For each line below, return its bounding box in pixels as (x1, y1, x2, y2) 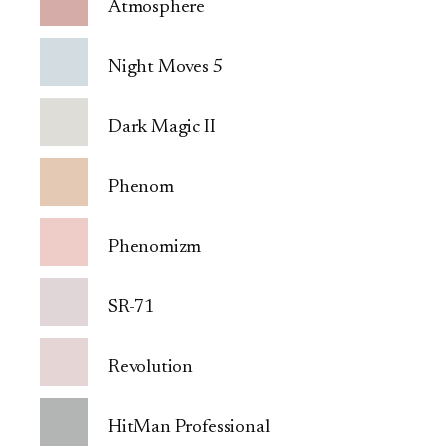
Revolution (108, 358, 194, 378)
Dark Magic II (108, 118, 216, 138)
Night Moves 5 (108, 58, 223, 78)
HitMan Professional (108, 418, 270, 438)
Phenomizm (108, 238, 202, 258)
